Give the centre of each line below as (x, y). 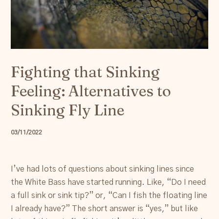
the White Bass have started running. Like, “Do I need (109, 182)
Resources (29, 6)
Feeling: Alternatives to (91, 91)
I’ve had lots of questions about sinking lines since (103, 169)
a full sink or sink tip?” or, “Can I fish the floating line (109, 195)
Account (27, 36)
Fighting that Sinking (86, 72)
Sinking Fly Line (68, 110)
